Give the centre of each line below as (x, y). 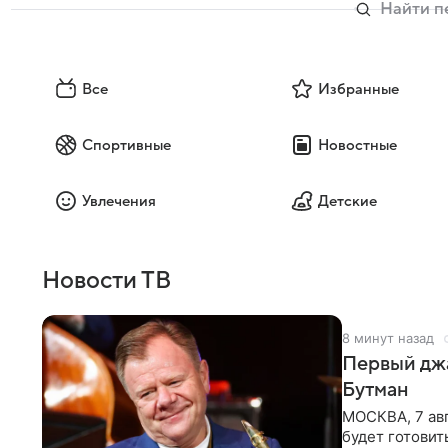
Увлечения (119, 201)
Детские (348, 201)
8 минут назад (388, 338)
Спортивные (126, 145)
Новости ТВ (106, 281)
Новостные (358, 145)
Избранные (359, 89)
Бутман (375, 390)
